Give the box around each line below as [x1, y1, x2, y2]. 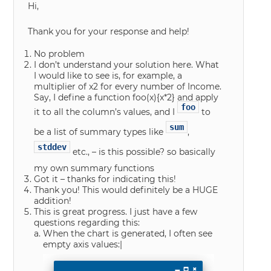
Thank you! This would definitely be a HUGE [34, 184, 218, 196]
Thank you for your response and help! [28, 26, 190, 38]
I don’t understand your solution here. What [34, 59, 220, 71]
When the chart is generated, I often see [43, 228, 213, 240]
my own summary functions [34, 163, 155, 174]
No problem [34, 48, 85, 60]
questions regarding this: [34, 217, 140, 229]
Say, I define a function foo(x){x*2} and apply [34, 92, 219, 103]
